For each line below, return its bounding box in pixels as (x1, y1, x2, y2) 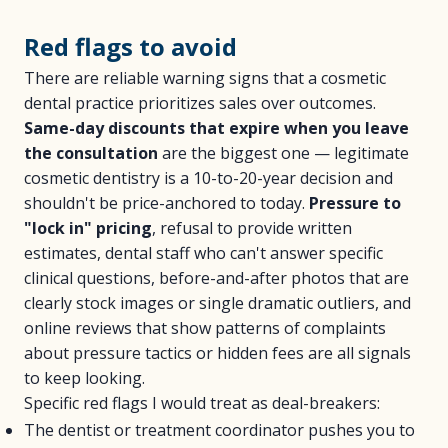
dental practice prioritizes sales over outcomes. (24, 92, 376, 114)
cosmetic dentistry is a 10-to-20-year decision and (24, 167, 393, 189)
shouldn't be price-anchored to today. (24, 192, 309, 214)
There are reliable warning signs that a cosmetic (24, 67, 386, 89)
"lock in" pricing (24, 217, 152, 239)
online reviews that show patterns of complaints (24, 317, 386, 339)
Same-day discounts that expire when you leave (24, 117, 409, 139)
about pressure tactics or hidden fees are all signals (24, 342, 411, 364)
